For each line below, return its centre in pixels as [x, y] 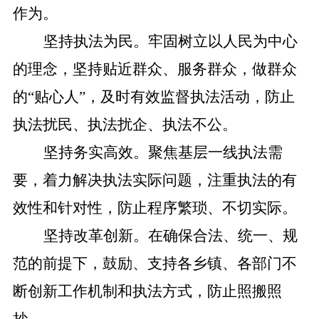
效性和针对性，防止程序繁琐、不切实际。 [155, 208]
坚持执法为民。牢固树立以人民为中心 [170, 41]
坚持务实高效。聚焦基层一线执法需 [163, 152]
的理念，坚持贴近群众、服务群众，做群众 [155, 69]
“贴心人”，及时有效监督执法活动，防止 [161, 97]
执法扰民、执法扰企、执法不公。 [125, 125]
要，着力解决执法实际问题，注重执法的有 [155, 180]
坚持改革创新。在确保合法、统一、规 [170, 236]
